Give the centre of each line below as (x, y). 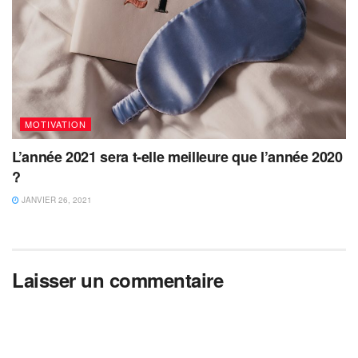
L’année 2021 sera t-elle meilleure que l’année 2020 (177, 156)
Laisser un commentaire (118, 279)
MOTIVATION (56, 123)
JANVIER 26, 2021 (56, 199)
